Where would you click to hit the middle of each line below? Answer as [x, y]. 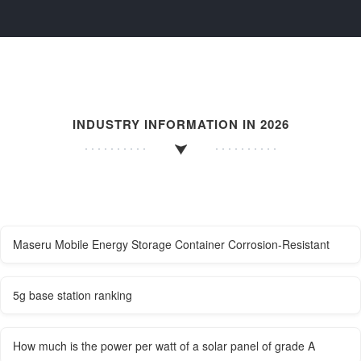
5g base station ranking [73, 295]
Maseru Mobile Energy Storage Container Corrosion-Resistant [171, 244]
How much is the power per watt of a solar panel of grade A [164, 345]
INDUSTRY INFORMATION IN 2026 [180, 124]
